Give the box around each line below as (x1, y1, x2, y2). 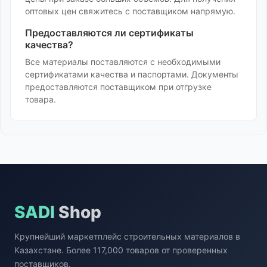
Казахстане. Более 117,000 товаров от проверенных (14, 245, 228, 255)
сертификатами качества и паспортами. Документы (25, 69, 238, 79)
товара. (25, 94, 56, 104)
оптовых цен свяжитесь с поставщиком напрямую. (25, 6, 235, 16)
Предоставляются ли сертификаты (25, 27, 194, 39)
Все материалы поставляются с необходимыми (25, 57, 221, 67)
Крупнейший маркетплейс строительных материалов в (14, 231, 240, 241)
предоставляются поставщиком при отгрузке (25, 82, 212, 92)
